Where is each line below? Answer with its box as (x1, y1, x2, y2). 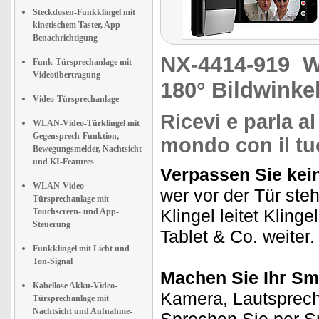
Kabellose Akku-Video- (33, 281, 117, 291)
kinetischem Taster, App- (33, 20, 123, 30)
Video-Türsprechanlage (33, 94, 119, 104)
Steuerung (33, 219, 70, 229)
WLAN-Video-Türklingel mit (33, 118, 140, 128)
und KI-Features (33, 157, 94, 167)
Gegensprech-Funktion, (33, 131, 119, 141)
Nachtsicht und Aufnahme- (33, 306, 132, 316)
